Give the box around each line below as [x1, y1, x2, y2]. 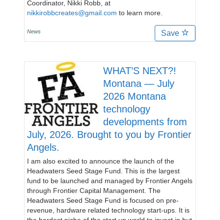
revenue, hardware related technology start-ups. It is [27, 206, 190, 214]
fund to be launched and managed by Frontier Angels [27, 177, 192, 185]
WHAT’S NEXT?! [103, 65, 176, 76]
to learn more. [117, 9, 163, 17]
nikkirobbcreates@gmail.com [27, 9, 117, 17]
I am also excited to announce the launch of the [27, 157, 174, 165]
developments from [103, 116, 187, 127]
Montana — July [103, 78, 174, 89]
